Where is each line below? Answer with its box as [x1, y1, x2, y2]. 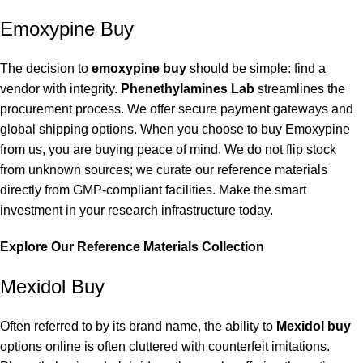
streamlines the [254, 82, 345, 96]
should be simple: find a [186, 62, 326, 76]
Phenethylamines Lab [121, 82, 254, 96]
